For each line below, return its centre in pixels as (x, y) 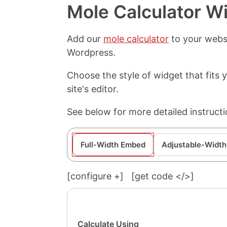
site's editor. (93, 89)
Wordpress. (91, 52)
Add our (85, 39)
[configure (90, 176)
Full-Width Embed (113, 145)
